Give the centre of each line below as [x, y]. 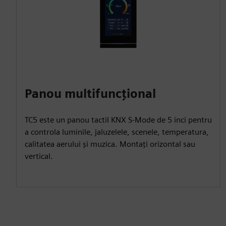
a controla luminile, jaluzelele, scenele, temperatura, [117, 132]
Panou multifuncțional [90, 93]
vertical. [39, 156]
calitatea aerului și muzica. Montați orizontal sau [110, 144]
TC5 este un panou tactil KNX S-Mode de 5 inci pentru [118, 120]
